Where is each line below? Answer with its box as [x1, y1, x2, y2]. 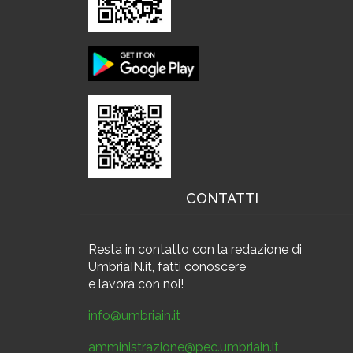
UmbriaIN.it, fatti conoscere [88, 258, 246, 274]
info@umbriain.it [88, 307, 180, 323]
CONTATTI [186, 189, 258, 206]
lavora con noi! [98, 276, 184, 292]
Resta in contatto [88, 241, 189, 257]
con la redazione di [189, 241, 302, 257]
